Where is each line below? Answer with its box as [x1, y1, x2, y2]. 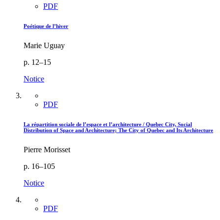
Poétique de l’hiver [24, 23, 68, 29]
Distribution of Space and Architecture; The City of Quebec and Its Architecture [24, 127, 213, 134]
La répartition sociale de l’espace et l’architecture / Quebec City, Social [24, 121, 192, 128]
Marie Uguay [24, 41, 65, 50]
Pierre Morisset [24, 145, 70, 154]
